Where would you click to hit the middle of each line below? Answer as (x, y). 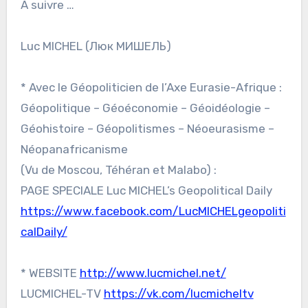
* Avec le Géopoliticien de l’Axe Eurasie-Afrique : (151, 87)
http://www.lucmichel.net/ (153, 273)
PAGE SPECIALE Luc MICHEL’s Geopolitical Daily (146, 190)
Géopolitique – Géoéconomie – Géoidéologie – (145, 108)
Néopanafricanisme (74, 149)
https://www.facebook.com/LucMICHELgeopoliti (153, 211)
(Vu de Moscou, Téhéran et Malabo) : (118, 169)
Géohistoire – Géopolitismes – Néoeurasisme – (147, 128)
